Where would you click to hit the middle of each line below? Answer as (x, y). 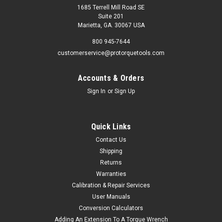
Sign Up (124, 91)
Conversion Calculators (111, 208)
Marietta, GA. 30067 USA (111, 25)
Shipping (111, 151)
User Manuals (111, 196)
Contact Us (111, 139)
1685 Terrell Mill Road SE (111, 7)
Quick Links (111, 126)
